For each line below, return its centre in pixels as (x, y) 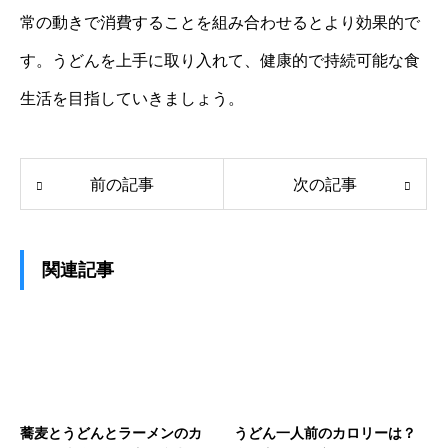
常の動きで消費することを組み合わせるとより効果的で (220, 23)
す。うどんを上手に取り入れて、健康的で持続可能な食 (220, 61)
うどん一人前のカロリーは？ (325, 433)
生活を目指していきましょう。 (132, 99)
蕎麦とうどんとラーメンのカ (111, 433)
